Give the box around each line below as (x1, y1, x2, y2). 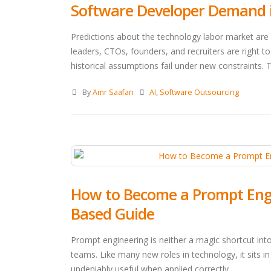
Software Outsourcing (160, 87, 240, 97)
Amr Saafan (92, 87, 134, 97)
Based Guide (71, 203, 154, 224)
